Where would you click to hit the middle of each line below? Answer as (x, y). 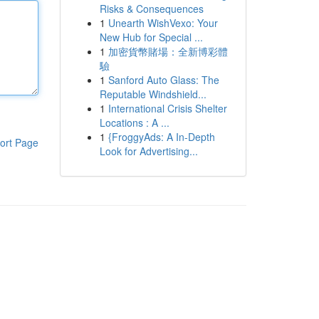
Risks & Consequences (151, 9)
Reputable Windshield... (153, 94)
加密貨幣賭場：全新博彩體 (168, 51)
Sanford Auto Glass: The (163, 80)
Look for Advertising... (148, 151)
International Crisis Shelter (167, 108)
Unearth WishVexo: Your (163, 23)
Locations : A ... (134, 122)
